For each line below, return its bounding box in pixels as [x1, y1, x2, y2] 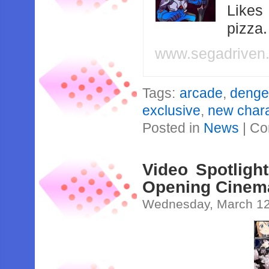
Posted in [142, 120, 204, 136]
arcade [179, 85, 223, 101]
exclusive [142, 103, 201, 118]
